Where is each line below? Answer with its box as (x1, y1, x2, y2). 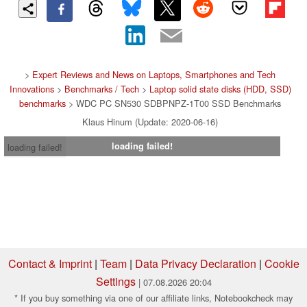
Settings (95, 273, 136, 289)
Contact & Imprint (8, 256, 92, 271)
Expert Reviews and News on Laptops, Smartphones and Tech (32, 68, 275, 81)
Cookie (264, 256, 299, 271)
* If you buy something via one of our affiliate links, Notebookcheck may (14, 291, 293, 304)
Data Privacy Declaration (134, 256, 256, 271)
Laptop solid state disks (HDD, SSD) (149, 82, 291, 95)
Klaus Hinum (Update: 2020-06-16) (82, 115, 218, 128)
